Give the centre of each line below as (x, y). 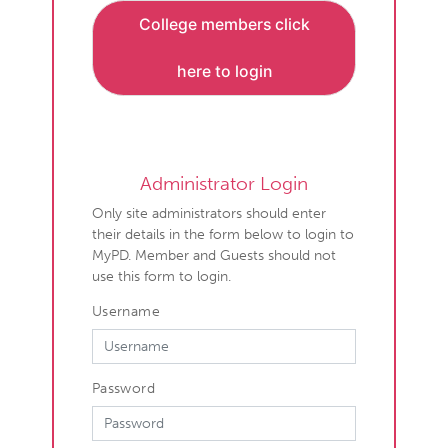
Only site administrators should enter (208, 212)
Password (123, 388)
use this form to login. (161, 275)
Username (126, 311)
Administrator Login (224, 184)
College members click (224, 24)
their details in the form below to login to (222, 233)
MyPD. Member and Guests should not (213, 254)
